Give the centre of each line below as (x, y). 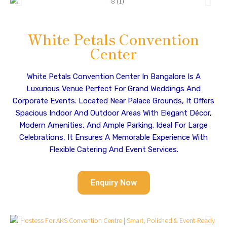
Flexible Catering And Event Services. (113, 149)
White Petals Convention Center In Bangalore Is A (113, 77)
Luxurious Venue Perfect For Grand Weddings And (113, 89)
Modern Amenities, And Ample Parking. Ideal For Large (113, 125)
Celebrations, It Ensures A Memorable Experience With (113, 137)
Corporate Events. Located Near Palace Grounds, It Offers (113, 101)
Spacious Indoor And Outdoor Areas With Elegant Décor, (113, 113)
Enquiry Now (113, 183)
